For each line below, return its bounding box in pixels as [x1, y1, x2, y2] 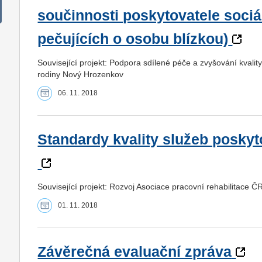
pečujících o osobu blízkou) [37, 30, 229, 47]
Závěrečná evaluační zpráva [37, 243, 232, 260]
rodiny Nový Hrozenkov [37, 69, 124, 79]
